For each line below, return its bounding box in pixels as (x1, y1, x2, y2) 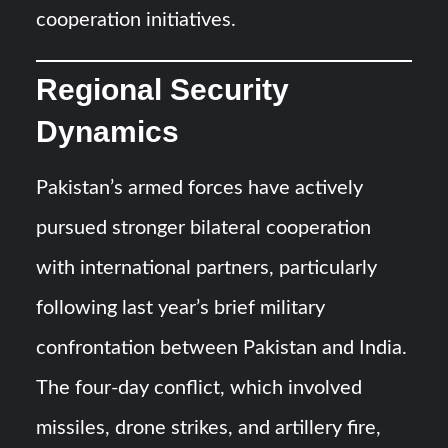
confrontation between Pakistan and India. (36, 337, 408, 358)
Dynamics (36, 114, 180, 148)
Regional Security (36, 72, 290, 106)
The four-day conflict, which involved (36, 377, 363, 398)
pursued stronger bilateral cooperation (36, 217, 372, 238)
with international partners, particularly (36, 257, 378, 278)
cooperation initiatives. (36, 9, 237, 30)
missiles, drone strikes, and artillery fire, (36, 417, 382, 438)
